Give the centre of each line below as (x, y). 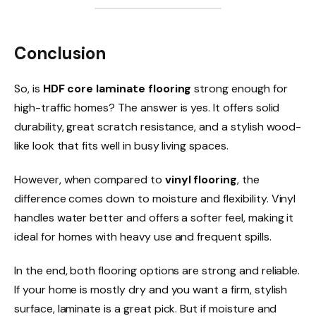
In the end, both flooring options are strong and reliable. (157, 270)
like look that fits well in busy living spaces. (121, 146)
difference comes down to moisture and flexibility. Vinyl (155, 199)
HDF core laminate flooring (117, 89)
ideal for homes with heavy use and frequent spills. (143, 237)
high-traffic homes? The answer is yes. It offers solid (147, 108)
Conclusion (60, 54)
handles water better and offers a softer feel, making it (154, 218)
